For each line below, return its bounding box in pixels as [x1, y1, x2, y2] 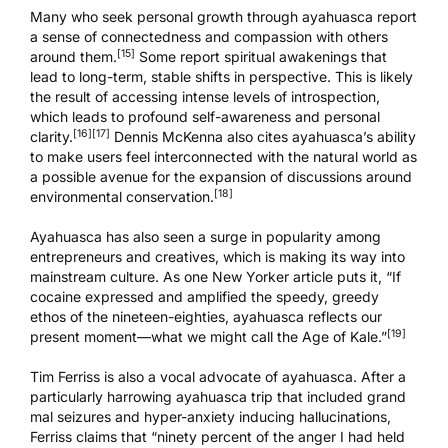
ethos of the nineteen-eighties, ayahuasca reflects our [30, 308, 382, 326]
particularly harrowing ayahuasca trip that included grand [30, 388, 406, 406]
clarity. [30, 128, 73, 146]
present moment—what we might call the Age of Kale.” [30, 328, 387, 346]
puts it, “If [333, 268, 401, 286]
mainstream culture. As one [30, 268, 212, 286]
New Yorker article [212, 268, 333, 286]
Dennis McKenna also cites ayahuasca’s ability [110, 128, 416, 146]
